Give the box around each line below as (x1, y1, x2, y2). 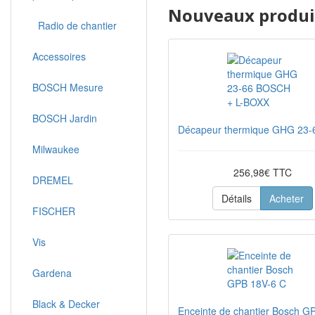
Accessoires (32, 49, 86, 63)
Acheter (269, 191, 304, 205)
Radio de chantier (32, 18, 117, 32)
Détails (221, 191, 252, 205)
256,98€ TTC (233, 165, 292, 179)
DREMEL (32, 173, 73, 187)
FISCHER (32, 204, 75, 218)
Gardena (32, 266, 72, 280)
